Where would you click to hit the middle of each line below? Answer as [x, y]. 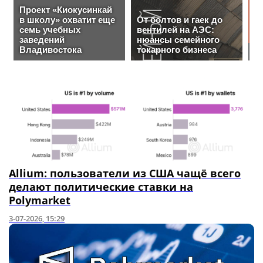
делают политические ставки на [101, 186]
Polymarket [40, 200]
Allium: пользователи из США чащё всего [125, 173]
